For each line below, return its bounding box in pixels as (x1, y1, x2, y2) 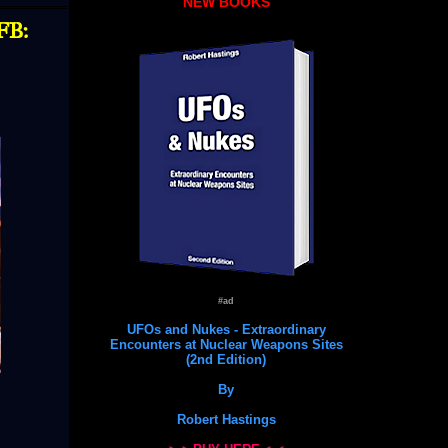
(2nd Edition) (186, 351, 266, 367)
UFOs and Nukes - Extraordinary (126, 321, 326, 337)
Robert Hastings (176, 411, 276, 427)
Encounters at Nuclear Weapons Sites (109, 336, 343, 352)
